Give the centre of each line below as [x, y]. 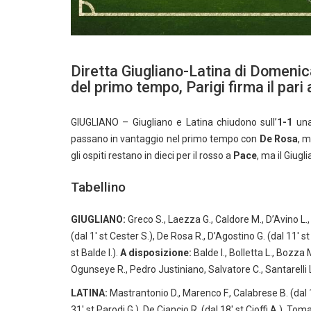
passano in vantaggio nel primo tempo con [165, 139]
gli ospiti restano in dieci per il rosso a [152, 155]
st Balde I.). [95, 253]
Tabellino [98, 187]
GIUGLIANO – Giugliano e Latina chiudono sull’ [174, 122]
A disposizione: [156, 253]
